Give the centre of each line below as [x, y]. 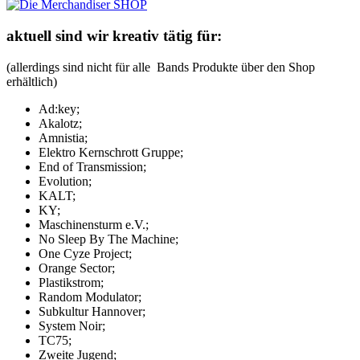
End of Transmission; [92, 166]
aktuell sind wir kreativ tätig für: [114, 36]
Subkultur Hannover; [92, 311]
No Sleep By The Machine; [108, 239]
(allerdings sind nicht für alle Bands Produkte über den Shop [161, 67]
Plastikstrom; [71, 282]
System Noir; [72, 325]
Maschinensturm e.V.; [94, 224]
